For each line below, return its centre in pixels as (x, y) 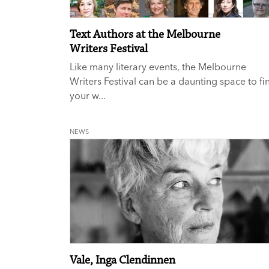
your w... (88, 96)
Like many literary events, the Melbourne (158, 67)
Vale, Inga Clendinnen (122, 261)
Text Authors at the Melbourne (145, 35)
